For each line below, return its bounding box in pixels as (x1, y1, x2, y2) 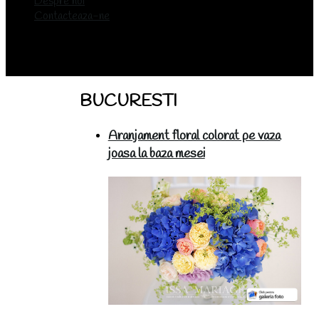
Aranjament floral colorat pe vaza (108, 127, 281, 145)
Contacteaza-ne (34, 9, 110, 24)
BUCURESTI (79, 90, 177, 114)
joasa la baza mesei (108, 145, 205, 163)
